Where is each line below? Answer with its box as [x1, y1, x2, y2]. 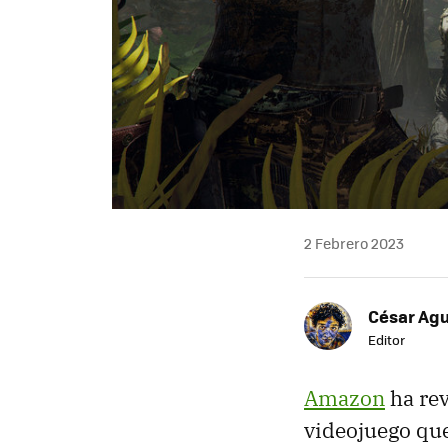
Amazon [304, 384, 385, 412]
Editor [368, 330, 405, 349]
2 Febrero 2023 [304, 233, 404, 253]
